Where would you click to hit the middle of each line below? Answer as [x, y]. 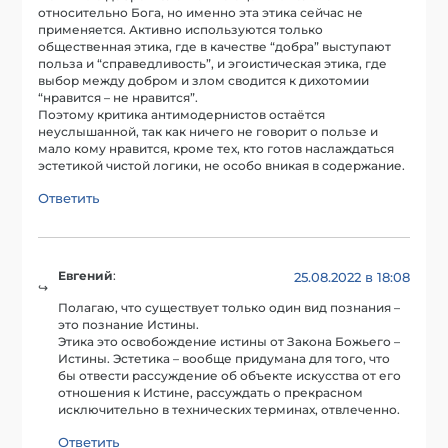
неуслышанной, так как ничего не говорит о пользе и [208, 131]
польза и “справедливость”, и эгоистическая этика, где [213, 63]
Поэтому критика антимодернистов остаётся [182, 114]
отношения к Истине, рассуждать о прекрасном [211, 393]
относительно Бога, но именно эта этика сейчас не [201, 12]
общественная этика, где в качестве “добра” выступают [215, 46]
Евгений [86, 275]
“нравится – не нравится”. [118, 97]
